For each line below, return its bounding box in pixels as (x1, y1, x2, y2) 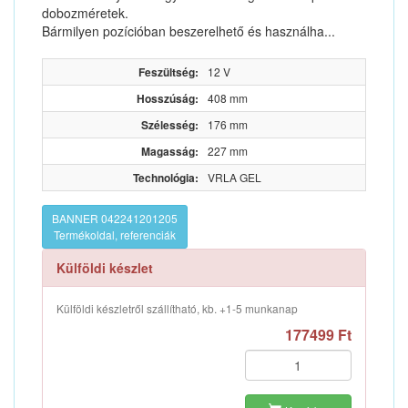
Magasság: (141, 143, 199, 159)
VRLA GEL (208, 169, 261, 185)
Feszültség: (138, 64, 199, 80)
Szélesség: (141, 117, 199, 133)
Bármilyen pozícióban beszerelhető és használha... (42, 22, 335, 40)
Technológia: (133, 169, 199, 186)
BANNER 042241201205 (52, 210, 178, 226)
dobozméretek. (42, 4, 128, 22)
